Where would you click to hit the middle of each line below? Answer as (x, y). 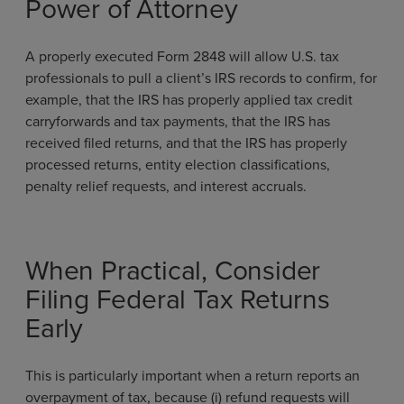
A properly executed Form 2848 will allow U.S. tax (182, 56)
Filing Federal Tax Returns (178, 299)
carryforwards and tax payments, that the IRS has (178, 121)
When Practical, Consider (173, 270)
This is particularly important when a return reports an (193, 375)
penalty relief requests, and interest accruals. (166, 186)
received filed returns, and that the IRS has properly (186, 142)
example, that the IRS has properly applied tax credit (189, 99)
